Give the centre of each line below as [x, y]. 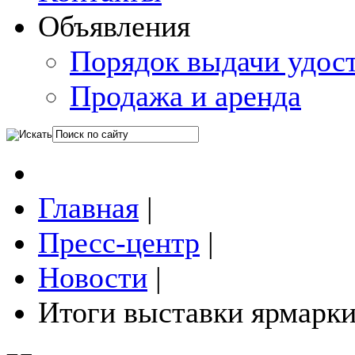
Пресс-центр [119, 242]
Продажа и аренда [185, 96]
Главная [88, 208]
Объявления [114, 26]
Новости [93, 277]
